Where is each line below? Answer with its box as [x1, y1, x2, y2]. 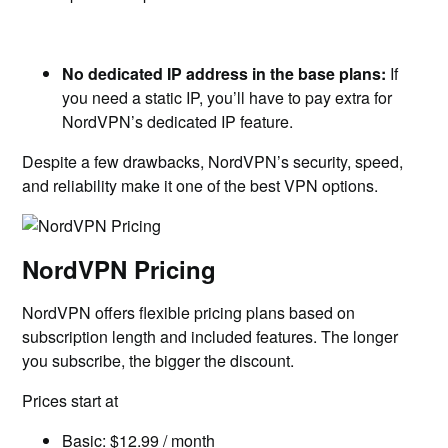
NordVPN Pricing [22, 252, 217, 286]
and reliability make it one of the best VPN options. [22, 174, 379, 197]
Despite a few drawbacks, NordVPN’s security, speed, [22, 150, 404, 173]
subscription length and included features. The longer [22, 325, 399, 348]
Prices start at [22, 389, 123, 412]
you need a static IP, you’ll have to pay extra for [62, 86, 393, 109]
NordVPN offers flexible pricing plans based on [22, 301, 356, 324]
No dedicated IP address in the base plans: [62, 62, 387, 85]
